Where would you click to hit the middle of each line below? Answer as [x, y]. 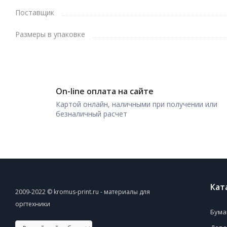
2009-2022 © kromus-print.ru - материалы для [83, 192]
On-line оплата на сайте [105, 91]
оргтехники [33, 204]
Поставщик [35, 12]
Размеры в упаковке [50, 34]
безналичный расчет [91, 113]
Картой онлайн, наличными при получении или [137, 104]
